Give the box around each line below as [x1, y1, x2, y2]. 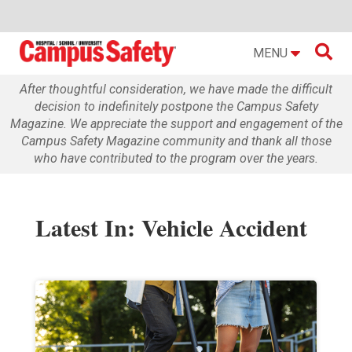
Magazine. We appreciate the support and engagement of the [9, 115, 343, 131]
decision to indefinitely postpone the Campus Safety [34, 98, 318, 114]
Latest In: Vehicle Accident [35, 209, 307, 244]
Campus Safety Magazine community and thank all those [20, 133, 332, 148]
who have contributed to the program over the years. [34, 150, 318, 166]
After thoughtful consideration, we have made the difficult [20, 81, 332, 97]
